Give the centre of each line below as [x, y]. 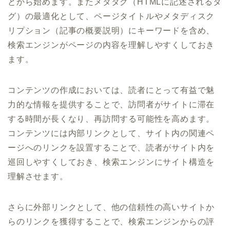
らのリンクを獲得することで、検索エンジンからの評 [111, 222]
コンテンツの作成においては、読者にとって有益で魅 [111, 90]
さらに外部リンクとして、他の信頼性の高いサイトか [111, 207]
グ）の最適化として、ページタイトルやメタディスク [111, 16]
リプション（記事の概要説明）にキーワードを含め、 [111, 31]
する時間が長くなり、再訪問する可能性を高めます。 [111, 119]
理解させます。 [38, 177]
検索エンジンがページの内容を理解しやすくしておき [111, 45]
